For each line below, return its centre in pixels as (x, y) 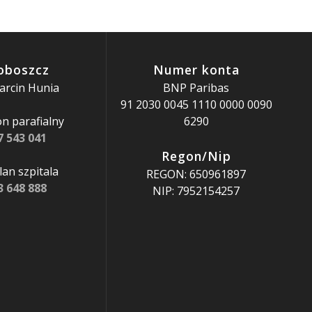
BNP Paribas (196, 88)
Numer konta (196, 70)
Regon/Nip (196, 156)
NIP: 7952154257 (196, 191)
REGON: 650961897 (196, 174)
